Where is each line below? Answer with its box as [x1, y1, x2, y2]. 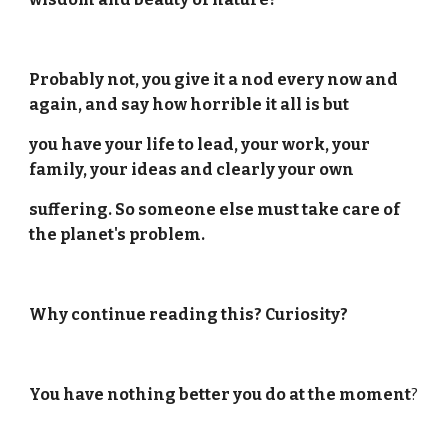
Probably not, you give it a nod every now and [29, 70, 399, 89]
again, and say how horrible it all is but [29, 95, 350, 114]
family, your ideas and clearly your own [29, 160, 358, 179]
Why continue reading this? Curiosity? [29, 305, 349, 324]
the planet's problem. [29, 225, 206, 244]
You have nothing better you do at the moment [29, 385, 412, 404]
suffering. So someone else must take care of [29, 200, 401, 219]
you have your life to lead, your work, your [29, 135, 371, 154]
